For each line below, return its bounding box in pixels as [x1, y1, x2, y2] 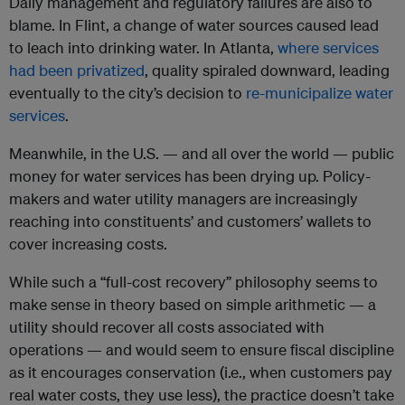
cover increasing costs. [9, 234, 167, 254]
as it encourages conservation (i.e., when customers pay [9, 363, 392, 382]
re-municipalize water [246, 83, 393, 103]
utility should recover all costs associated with [9, 317, 325, 337]
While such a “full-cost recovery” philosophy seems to [9, 272, 378, 292]
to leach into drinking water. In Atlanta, [9, 38, 278, 58]
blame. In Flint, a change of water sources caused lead [9, 15, 379, 35]
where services [278, 38, 379, 58]
